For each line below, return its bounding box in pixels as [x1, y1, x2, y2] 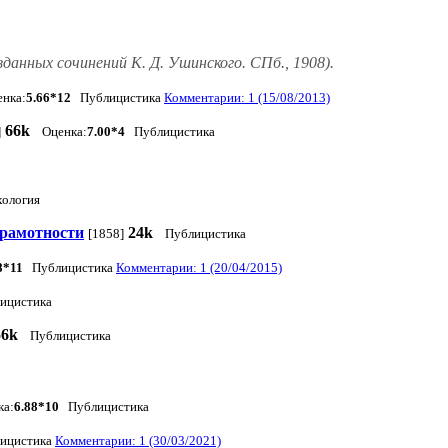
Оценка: [42, 124, 87, 140]
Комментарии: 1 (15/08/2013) [164, 90, 330, 106]
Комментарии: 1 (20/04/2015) [116, 260, 282, 276]
